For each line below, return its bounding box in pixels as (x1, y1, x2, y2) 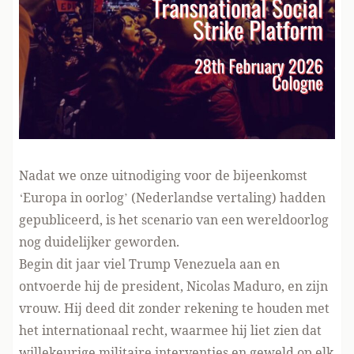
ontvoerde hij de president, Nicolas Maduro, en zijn (19, 277, 328, 295)
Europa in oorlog (23, 189, 124, 206)
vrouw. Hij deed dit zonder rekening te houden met (19, 299, 330, 317)
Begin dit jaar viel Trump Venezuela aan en (19, 255, 280, 273)
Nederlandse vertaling (136, 189, 272, 206)
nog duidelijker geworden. (19, 233, 179, 250)
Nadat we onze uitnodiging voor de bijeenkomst (19, 167, 307, 184)
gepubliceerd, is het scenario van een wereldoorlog (19, 211, 329, 228)
